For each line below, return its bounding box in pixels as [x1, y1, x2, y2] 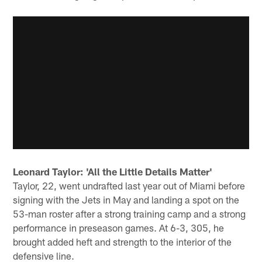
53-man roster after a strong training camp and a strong [13, 208, 246, 220]
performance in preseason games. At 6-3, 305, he [13, 222, 225, 234]
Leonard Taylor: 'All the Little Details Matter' [13, 166, 213, 178]
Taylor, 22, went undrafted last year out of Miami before [13, 180, 246, 192]
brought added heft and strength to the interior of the [13, 236, 232, 248]
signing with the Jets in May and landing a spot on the [13, 194, 240, 206]
